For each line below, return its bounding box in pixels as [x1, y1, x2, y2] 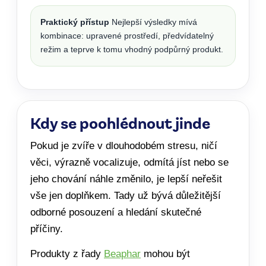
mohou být [141, 248, 190, 259]
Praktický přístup [40, 17, 109, 27]
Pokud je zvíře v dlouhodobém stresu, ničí [30, 140, 217, 151]
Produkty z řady [30, 248, 104, 259]
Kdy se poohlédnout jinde [30, 112, 210, 132]
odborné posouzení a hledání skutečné [30, 206, 201, 218]
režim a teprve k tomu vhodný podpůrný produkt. [40, 44, 223, 54]
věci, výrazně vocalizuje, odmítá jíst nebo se [30, 156, 229, 168]
